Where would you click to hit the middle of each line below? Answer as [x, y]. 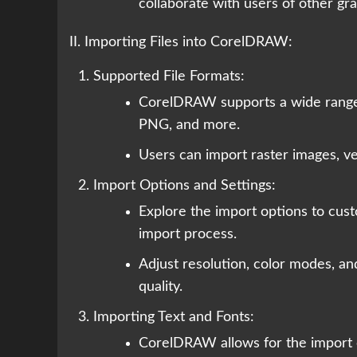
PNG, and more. [189, 126]
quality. [161, 287]
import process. [188, 235]
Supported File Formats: [169, 77]
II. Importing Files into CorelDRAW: [181, 43]
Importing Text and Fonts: [174, 318]
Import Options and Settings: [184, 186]
